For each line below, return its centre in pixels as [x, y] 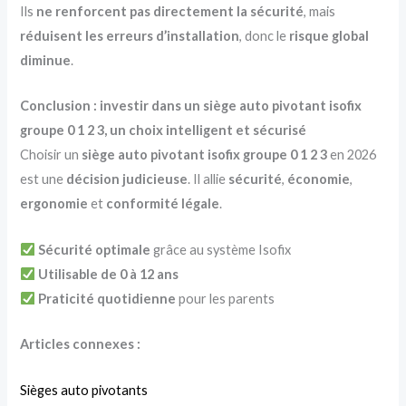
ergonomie [54, 204]
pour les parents [226, 298]
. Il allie [208, 179]
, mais [320, 12]
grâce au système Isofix [221, 249]
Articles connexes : [81, 344]
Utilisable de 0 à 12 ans [109, 274]
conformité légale [163, 204]
